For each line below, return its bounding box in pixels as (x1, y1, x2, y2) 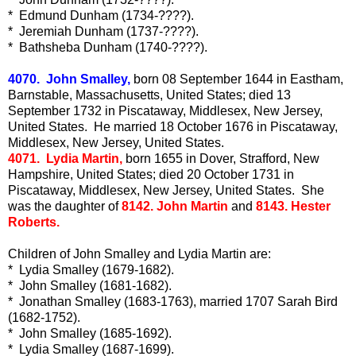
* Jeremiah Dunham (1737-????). (8, 24, 199, 38)
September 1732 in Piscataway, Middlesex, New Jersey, (8, 103, 323, 118)
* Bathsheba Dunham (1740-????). (8, 40, 207, 54)
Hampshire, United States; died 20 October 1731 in (8, 167, 294, 181)
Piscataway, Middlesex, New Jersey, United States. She (8, 183, 324, 197)
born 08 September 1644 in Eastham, (130, 72, 343, 86)
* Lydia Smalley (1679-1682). (8, 262, 174, 277)
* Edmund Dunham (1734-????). (8, 8, 194, 22)
